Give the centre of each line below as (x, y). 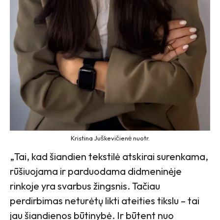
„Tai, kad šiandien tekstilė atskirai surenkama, (109, 157)
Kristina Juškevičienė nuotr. (110, 138)
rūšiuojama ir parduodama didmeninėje (96, 171)
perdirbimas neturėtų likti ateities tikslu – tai (105, 201)
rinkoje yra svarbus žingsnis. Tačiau (85, 186)
